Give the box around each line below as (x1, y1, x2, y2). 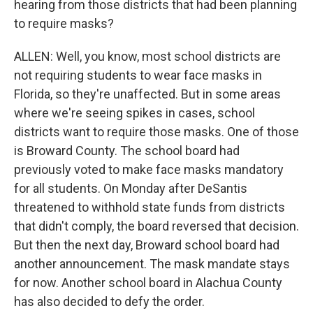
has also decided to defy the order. (14, 294, 205, 309)
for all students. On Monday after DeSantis (14, 181, 247, 196)
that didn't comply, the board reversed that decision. (14, 219, 299, 233)
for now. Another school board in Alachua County (14, 275, 282, 290)
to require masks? (14, 16, 114, 31)
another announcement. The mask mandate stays (14, 256, 290, 271)
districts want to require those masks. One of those (14, 124, 299, 139)
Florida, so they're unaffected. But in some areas (14, 87, 281, 101)
